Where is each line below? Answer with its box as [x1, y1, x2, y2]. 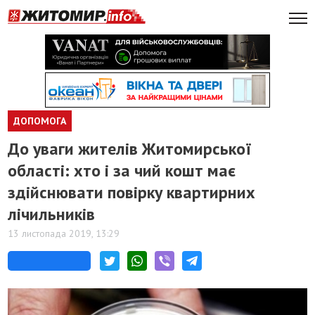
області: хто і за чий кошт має [8, 160, 236, 181]
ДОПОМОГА [13, 115, 67, 127]
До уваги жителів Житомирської [8, 138, 252, 160]
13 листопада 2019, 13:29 [8, 227, 120, 240]
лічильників [8, 203, 96, 225]
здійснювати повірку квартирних [8, 181, 256, 203]
